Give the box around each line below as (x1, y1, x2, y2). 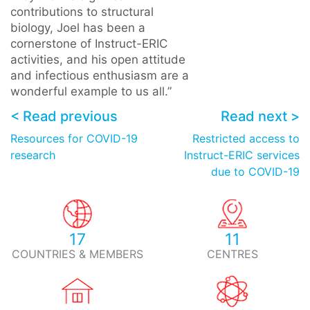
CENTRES (207, 247, 258, 262)
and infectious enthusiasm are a (10, 69, 189, 83)
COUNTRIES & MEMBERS (12, 247, 143, 262)
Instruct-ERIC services (184, 148, 300, 163)
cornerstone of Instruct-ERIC (10, 37, 167, 51)
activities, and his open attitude (10, 53, 185, 67)
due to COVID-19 (211, 165, 300, 179)
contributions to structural (10, 5, 154, 19)
